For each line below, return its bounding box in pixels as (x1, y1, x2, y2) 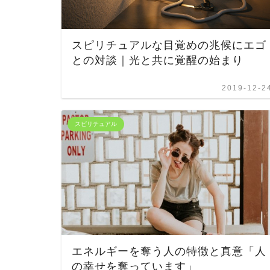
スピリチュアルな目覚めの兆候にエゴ (72, 39, 266, 51)
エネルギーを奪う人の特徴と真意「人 (72, 245, 266, 257)
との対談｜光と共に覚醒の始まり (72, 54, 243, 66)
